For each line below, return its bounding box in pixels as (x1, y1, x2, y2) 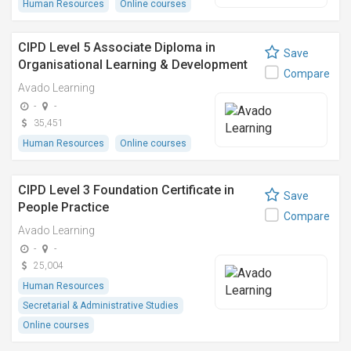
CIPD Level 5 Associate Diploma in (18, 40, 215, 55)
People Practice (18, 200, 109, 215)
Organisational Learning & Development (18, 57, 248, 72)
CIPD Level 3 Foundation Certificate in (18, 183, 234, 197)
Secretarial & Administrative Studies (23, 300, 179, 311)
